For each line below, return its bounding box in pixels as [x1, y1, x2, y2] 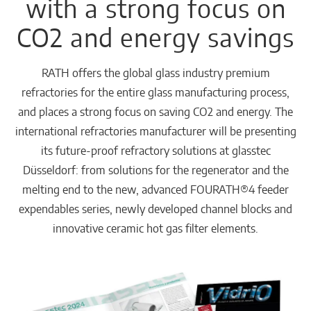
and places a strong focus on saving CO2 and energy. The [18, 104, 293, 119]
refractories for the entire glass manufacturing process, [22, 85, 289, 99]
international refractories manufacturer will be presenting [15, 124, 296, 138]
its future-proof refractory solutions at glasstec [40, 143, 271, 158]
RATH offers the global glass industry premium [41, 65, 270, 80]
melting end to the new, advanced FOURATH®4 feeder [22, 182, 289, 196]
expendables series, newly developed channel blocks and [19, 201, 292, 216]
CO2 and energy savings [17, 21, 294, 53]
